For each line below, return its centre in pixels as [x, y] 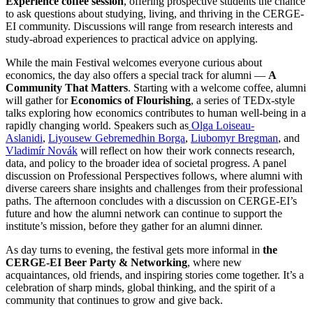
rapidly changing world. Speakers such [93, 125]
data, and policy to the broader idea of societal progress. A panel [146, 163]
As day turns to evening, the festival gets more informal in [134, 249]
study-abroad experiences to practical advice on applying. [132, 38]
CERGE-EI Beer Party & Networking [96, 262]
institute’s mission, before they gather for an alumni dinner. [134, 226]
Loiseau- [234, 125]
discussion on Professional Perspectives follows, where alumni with [154, 175]
